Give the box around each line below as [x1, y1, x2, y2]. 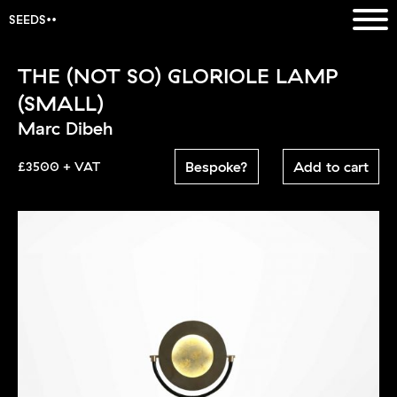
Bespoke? [184, 158, 248, 176]
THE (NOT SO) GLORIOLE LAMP [18, 62, 339, 89]
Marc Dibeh [18, 117, 113, 139]
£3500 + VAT [18, 159, 100, 175]
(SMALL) [18, 90, 104, 116]
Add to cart [292, 158, 369, 176]
